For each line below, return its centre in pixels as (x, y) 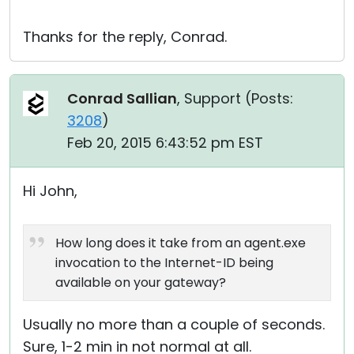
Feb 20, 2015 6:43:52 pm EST (165, 143)
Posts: (272, 98)
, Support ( (214, 98)
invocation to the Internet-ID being (164, 263)
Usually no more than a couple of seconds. (174, 324)
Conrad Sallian (122, 98)
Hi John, (50, 191)
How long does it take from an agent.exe (181, 243)
